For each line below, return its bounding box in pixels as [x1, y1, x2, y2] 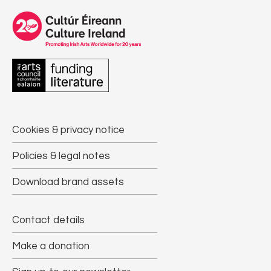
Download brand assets [12, 176, 124, 188]
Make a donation [12, 240, 90, 252]
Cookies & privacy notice [12, 124, 125, 135]
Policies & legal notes [12, 150, 110, 162]
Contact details [12, 214, 85, 226]
